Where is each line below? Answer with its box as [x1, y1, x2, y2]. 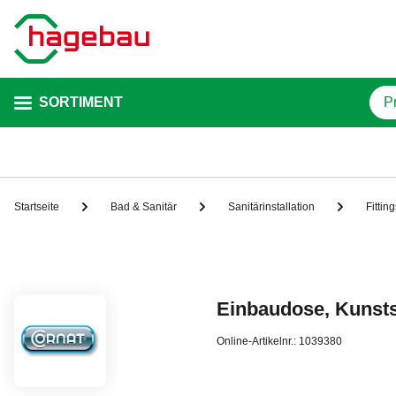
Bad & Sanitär [110, 200, 177, 213]
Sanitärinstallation [228, 200, 315, 213]
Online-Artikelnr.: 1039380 [217, 335, 343, 347]
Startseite [14, 200, 59, 213]
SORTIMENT [39, 95, 123, 110]
